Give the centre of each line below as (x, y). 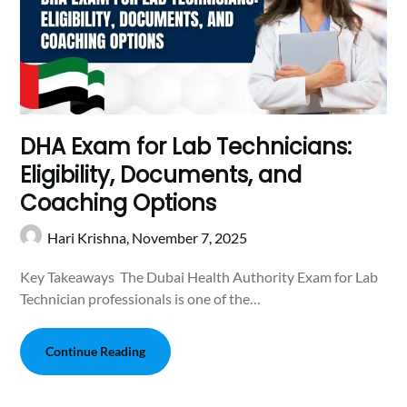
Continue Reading (96, 351)
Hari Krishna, (90, 237)
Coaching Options (121, 203)
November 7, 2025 (190, 237)
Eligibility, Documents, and (161, 174)
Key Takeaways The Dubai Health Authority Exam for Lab (199, 276)
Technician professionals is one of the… (141, 298)
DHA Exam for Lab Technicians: (186, 146)
